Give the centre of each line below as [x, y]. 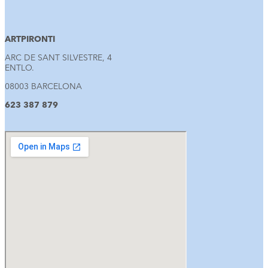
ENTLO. [19, 68]
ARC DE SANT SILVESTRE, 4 [58, 58]
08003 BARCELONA [43, 87]
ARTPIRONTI [30, 40]
